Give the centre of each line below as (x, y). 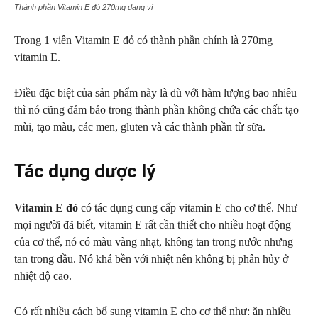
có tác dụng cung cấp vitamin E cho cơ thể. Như (188, 208)
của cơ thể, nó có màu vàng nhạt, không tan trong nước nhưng (154, 242)
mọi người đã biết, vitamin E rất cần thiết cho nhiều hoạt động (153, 225)
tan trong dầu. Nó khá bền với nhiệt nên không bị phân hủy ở (151, 259)
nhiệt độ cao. (43, 276)
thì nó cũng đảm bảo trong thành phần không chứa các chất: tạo (157, 110)
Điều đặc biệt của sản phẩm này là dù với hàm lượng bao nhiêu (155, 93)
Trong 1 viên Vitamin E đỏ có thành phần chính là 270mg (143, 40)
